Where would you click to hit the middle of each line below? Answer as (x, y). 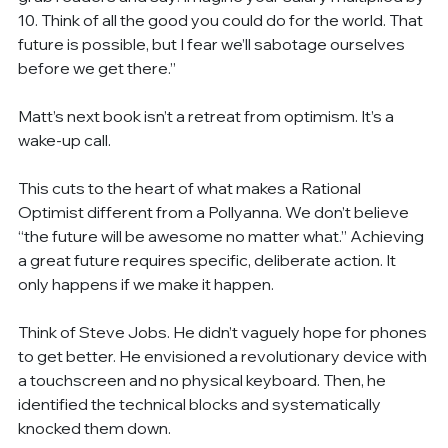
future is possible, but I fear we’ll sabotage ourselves (213, 43)
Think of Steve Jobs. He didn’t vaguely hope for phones (224, 331)
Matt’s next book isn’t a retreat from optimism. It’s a (208, 115)
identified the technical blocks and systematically (201, 403)
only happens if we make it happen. (146, 283)
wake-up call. (65, 139)
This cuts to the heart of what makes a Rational (191, 187)
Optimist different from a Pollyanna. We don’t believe (215, 211)
